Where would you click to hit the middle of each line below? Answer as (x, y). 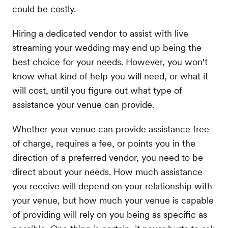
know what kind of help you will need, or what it (110, 76)
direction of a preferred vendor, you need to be (108, 157)
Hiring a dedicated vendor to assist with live (100, 33)
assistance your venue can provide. (83, 104)
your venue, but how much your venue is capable (113, 200)
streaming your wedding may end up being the (107, 47)
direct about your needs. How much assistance (107, 172)
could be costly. (44, 9)
